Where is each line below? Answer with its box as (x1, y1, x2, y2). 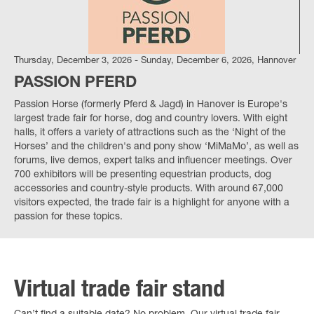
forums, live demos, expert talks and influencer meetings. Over (14, 156, 292, 166)
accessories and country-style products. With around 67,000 (14, 184, 283, 194)
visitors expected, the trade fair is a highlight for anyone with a (14, 198, 289, 208)
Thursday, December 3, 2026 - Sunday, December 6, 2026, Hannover (14, 56, 296, 66)
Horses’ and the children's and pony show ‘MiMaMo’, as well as (14, 142, 299, 152)
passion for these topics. (14, 212, 123, 222)
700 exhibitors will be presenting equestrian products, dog (14, 170, 271, 180)
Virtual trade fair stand (14, 279, 225, 303)
